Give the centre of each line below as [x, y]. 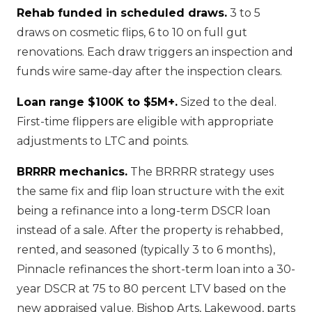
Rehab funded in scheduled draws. [122, 13]
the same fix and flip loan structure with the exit [151, 191]
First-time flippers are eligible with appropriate [145, 122]
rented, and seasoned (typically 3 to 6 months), [146, 250]
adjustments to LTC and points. [103, 141]
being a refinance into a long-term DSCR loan [143, 211]
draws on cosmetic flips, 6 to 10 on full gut [132, 32]
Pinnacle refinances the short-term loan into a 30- [156, 269]
